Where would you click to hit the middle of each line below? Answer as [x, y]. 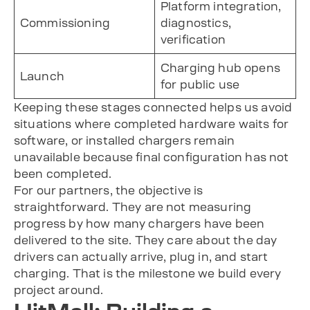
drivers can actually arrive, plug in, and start [141, 256]
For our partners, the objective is [109, 190]
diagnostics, [196, 22]
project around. [59, 290]
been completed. [63, 173]
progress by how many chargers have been [139, 223]
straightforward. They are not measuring [133, 207]
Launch [42, 76]
